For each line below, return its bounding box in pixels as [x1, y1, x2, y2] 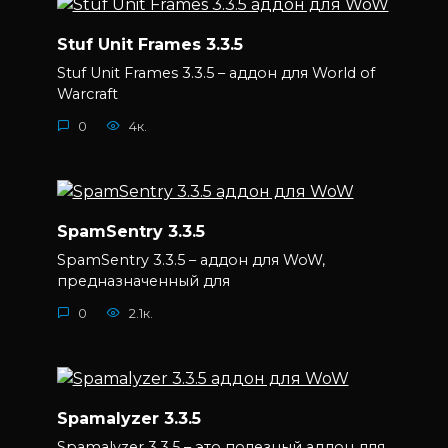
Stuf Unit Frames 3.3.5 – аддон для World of [56, 64, 375, 83]
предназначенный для [56, 272, 230, 291]
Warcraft [56, 85, 118, 104]
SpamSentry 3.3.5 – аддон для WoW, [56, 251, 325, 270]
